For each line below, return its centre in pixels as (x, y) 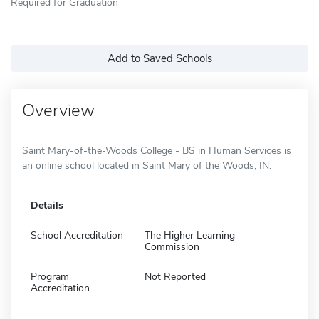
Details (47, 205)
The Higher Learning (190, 235)
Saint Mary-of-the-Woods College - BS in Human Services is (157, 150)
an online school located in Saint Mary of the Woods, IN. (147, 165)
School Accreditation (77, 235)
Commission (172, 246)
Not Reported (175, 276)
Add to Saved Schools (159, 58)
